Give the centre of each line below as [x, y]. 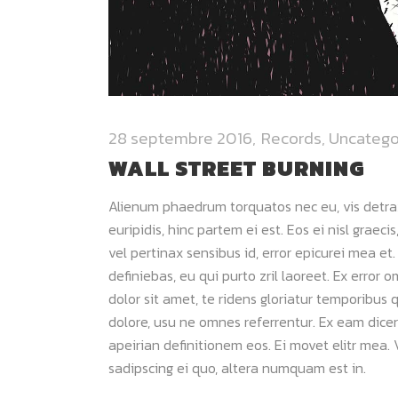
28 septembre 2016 [180, 139]
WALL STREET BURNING [237, 169]
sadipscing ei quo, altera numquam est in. [237, 368]
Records [291, 139]
